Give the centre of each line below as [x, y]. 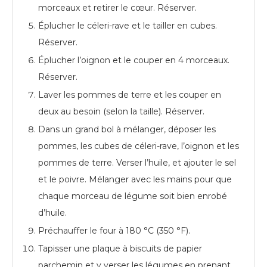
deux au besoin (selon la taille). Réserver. [121, 111]
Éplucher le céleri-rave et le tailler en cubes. [128, 25]
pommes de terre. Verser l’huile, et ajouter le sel [137, 162]
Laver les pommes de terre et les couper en [130, 94]
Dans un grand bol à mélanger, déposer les [127, 129]
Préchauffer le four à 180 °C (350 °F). [114, 230]
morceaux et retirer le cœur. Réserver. [117, 7]
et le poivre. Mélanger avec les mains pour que [135, 179]
